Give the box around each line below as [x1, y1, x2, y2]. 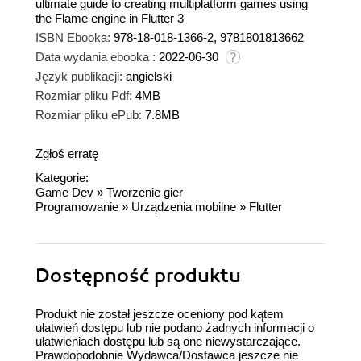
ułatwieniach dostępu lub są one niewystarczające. [35, 334, 301, 349]
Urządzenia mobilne [131, 200, 236, 214]
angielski [126, 69, 172, 84]
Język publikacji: [35, 69, 122, 84]
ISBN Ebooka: [35, 31, 110, 45]
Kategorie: [35, 171, 89, 185]
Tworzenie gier [106, 185, 183, 200]
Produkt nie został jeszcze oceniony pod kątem [35, 307, 284, 322]
